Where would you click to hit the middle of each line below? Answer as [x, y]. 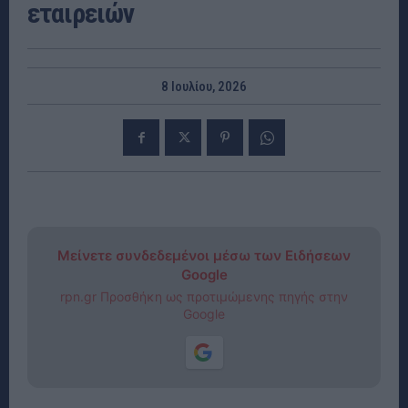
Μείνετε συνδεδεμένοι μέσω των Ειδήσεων [204, 256]
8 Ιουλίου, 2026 [204, 87]
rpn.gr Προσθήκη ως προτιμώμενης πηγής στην [204, 297]
